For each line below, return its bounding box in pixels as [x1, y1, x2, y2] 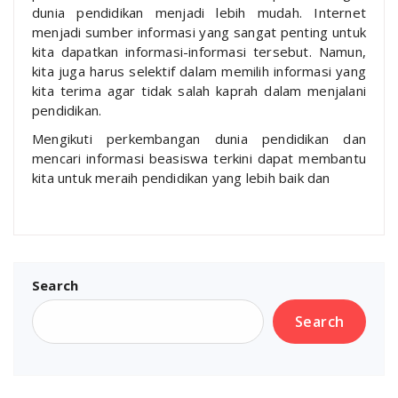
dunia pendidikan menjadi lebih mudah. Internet [32, 3, 366, 21]
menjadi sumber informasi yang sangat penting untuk [32, 22, 366, 41]
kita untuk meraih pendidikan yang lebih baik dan [32, 168, 330, 187]
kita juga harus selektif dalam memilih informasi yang [32, 61, 366, 80]
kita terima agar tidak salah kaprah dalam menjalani [32, 81, 366, 99]
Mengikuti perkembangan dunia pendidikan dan [32, 129, 366, 147]
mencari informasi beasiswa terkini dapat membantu [32, 148, 366, 167]
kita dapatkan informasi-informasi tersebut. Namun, [32, 42, 366, 60]
